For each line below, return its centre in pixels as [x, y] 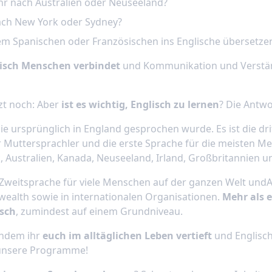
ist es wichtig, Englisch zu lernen [140, 104]
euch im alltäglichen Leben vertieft [127, 236]
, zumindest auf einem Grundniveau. [99, 211]
